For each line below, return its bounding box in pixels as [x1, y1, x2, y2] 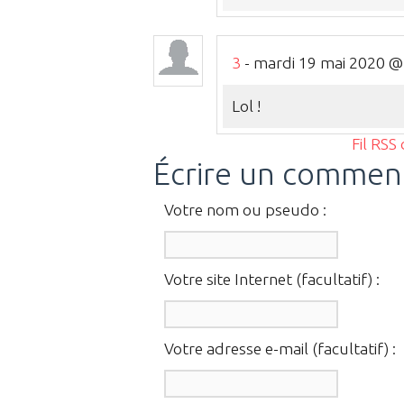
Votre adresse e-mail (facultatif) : [164, 339, 396, 357]
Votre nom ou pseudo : [164, 200, 326, 218]
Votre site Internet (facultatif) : [164, 270, 380, 288]
